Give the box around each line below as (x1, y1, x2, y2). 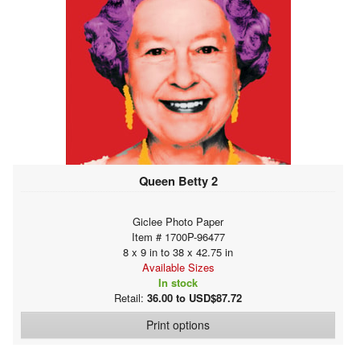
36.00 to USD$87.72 (147, 289, 242, 305)
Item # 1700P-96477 (131, 228, 225, 244)
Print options (146, 316, 210, 333)
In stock (158, 274, 198, 290)
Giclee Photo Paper (133, 213, 223, 229)
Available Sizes (141, 259, 215, 275)
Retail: (114, 289, 147, 305)
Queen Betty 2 (138, 171, 218, 190)
